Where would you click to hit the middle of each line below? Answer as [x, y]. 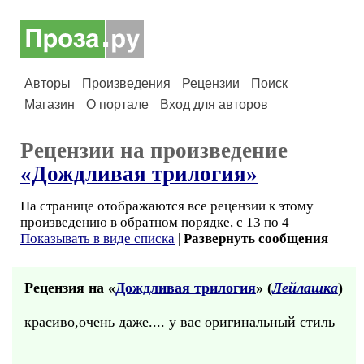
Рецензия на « [70, 288]
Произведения [126, 83]
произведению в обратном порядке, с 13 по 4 [155, 222]
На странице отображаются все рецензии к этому [167, 206]
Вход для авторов [214, 104]
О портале [117, 104]
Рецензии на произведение [154, 150]
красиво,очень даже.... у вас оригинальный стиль [180, 322]
